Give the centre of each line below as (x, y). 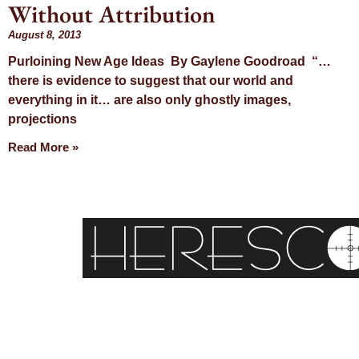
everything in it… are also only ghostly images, (149, 100)
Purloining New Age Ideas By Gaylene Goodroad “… (169, 62)
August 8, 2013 (44, 35)
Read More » (43, 147)
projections (42, 119)
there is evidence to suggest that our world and (151, 81)
